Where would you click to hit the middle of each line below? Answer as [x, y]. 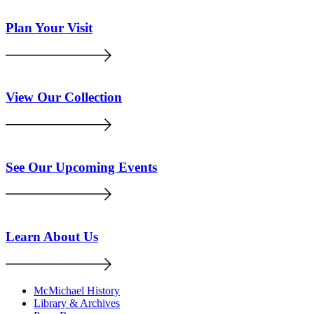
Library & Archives [77, 303]
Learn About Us [52, 237]
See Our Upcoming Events [81, 167]
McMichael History [77, 290]
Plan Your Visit [49, 27]
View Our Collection [64, 97]
